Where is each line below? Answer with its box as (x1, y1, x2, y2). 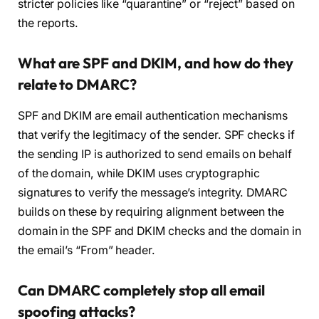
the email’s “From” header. (18, 244, 155, 258)
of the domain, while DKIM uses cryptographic (18, 167, 260, 181)
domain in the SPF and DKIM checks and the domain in (18, 224, 301, 239)
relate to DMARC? (18, 75, 137, 93)
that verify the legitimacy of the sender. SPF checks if (18, 128, 295, 142)
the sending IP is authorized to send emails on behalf (18, 147, 292, 162)
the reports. (18, 16, 79, 31)
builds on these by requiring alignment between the (18, 205, 285, 219)
